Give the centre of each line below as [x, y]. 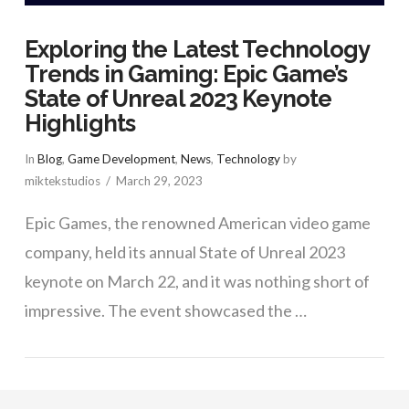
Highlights [80, 123]
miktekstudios [62, 181]
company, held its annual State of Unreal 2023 [184, 252]
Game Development [121, 159]
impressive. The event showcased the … [165, 310]
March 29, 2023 [159, 181]
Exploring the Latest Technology [197, 49]
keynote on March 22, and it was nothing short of [197, 281]
